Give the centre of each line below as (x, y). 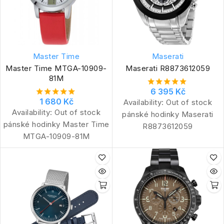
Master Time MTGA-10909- (56, 68)
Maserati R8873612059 (168, 68)
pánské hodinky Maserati (168, 114)
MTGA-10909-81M (56, 136)
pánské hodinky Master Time (56, 124)
